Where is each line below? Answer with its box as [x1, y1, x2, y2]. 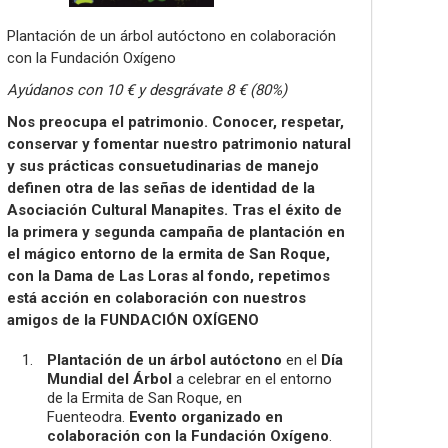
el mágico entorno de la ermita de [7, 245, 249, 263]
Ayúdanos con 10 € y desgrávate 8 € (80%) [7, 81, 287, 99]
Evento [129, 408, 181, 426]
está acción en [7, 289, 115, 307]
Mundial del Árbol [47, 370, 172, 388]
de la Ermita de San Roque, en [47, 389, 242, 407]
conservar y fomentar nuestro [7, 135, 222, 153]
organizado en [181, 408, 283, 426]
